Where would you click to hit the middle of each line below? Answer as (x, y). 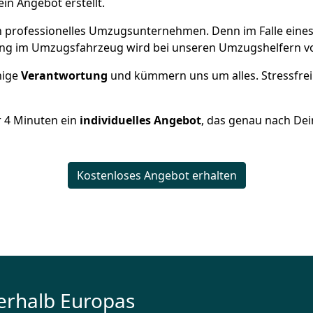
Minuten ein (45, 120)
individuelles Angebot (140, 120)
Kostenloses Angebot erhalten (156, 175)
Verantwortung (66, 75)
